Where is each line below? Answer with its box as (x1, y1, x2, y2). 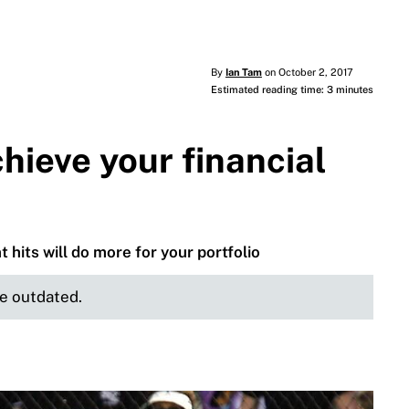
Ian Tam (225, 67, 262, 79)
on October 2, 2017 (261, 67, 353, 79)
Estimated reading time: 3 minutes (210, 84, 373, 96)
